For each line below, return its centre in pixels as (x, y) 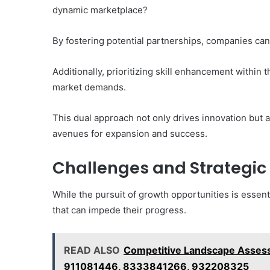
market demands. (89, 87)
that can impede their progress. (119, 210)
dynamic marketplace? (100, 10)
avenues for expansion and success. (130, 133)
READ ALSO (92, 250)
